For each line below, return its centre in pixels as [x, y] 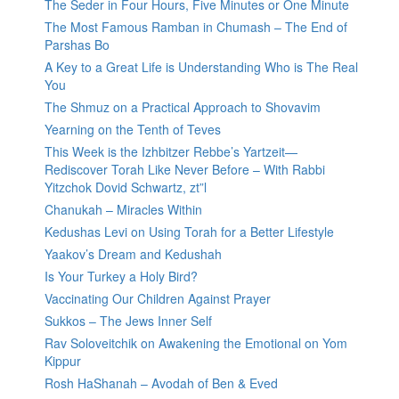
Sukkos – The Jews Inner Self [128, 321]
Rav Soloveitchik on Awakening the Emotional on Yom [196, 343]
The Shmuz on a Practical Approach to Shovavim [183, 107]
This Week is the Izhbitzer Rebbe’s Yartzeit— [171, 152]
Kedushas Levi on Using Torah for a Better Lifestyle [189, 232]
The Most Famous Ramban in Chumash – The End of [196, 27]
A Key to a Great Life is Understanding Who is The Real [201, 67]
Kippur [63, 361]
